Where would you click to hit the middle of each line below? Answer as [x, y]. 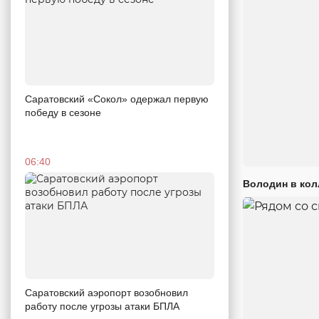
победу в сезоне [63, 113]
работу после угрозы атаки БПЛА [102, 306]
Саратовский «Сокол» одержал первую [117, 99]
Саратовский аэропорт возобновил [106, 292]
